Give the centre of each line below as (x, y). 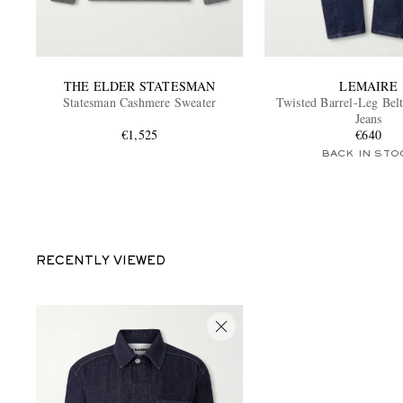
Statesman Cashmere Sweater (140, 102)
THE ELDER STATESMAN (139, 85)
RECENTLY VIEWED (101, 261)
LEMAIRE (368, 85)
